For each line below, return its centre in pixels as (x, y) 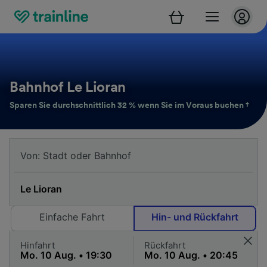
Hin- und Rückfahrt (195, 217)
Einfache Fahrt (72, 217)
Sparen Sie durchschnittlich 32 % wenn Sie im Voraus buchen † (129, 105)
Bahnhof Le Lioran (68, 88)
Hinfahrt (38, 245)
